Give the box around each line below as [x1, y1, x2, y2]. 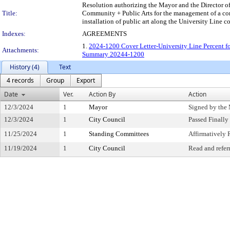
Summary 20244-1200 [82, 50, 144, 58]
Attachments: [2, 46, 39, 54]
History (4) [10, 63, 40, 71]
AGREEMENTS [82, 30, 127, 37]
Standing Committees [89, 130, 149, 138]
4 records [7, 76, 34, 85]
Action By [89, 90, 116, 99]
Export [76, 76, 95, 85]
